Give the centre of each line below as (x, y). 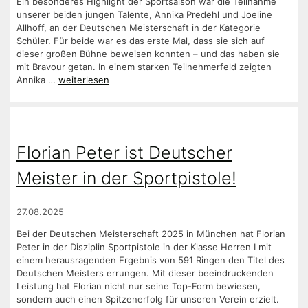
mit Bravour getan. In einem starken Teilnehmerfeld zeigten (144, 66)
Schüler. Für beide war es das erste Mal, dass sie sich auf (141, 40)
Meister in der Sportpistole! (126, 178)
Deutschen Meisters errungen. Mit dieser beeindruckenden (145, 273)
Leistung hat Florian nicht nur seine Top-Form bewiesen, (139, 286)
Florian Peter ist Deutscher (124, 153)
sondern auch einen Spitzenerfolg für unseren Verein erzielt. (148, 299)
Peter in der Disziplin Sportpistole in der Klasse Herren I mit (144, 247)
